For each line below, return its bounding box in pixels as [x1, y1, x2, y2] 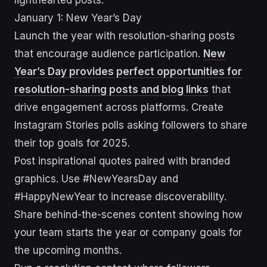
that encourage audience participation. [14, 48, 203, 60]
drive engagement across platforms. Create [14, 101, 223, 113]
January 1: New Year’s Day [14, 12, 142, 24]
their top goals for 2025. [14, 137, 130, 149]
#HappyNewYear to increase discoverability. [14, 191, 226, 203]
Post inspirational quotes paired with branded [14, 155, 230, 167]
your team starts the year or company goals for [14, 226, 242, 238]
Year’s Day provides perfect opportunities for [14, 66, 242, 77]
